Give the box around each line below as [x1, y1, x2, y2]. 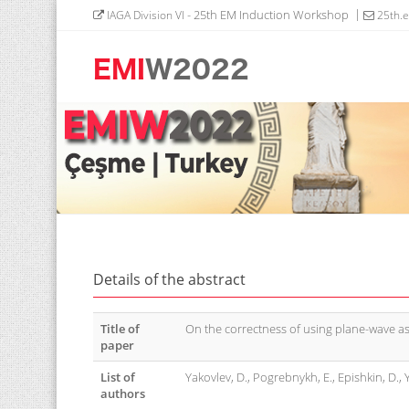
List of [100, 369, 135, 385]
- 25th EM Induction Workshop [184, 6, 349, 23]
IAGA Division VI [104, 7, 184, 23]
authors [100, 385, 145, 402]
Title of [100, 320, 140, 337]
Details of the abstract [93, 269, 246, 289]
